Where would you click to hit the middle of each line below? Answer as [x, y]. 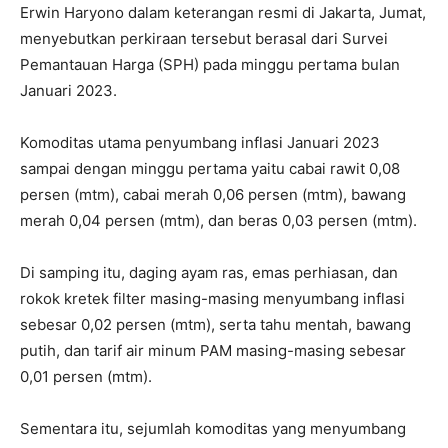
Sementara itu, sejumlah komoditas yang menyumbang [213, 428]
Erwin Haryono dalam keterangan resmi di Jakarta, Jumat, [223, 12]
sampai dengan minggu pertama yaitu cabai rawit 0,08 [210, 168]
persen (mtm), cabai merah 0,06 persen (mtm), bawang [213, 194]
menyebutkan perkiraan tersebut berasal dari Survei [204, 38]
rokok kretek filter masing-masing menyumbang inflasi [212, 298]
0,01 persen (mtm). [86, 376]
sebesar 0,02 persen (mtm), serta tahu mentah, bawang [215, 324]
